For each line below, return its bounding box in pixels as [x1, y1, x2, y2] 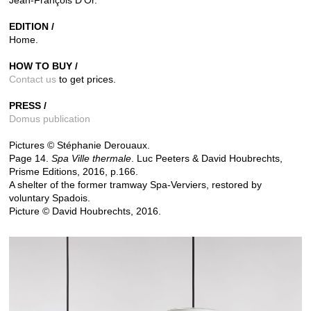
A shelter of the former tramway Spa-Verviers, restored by [9, 178, 262, 190]
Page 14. [9, 152, 51, 164]
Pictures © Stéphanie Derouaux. [9, 139, 150, 151]
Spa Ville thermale [51, 152, 131, 164]
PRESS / [9, 99, 47, 111]
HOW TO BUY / [9, 60, 78, 72]
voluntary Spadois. [9, 192, 93, 203]
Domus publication [9, 112, 90, 124]
